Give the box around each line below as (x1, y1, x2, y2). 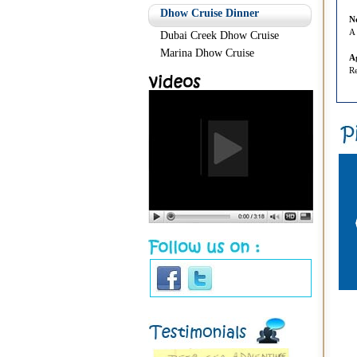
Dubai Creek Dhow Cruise (160, 29, 279, 41)
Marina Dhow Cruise (160, 47, 254, 59)
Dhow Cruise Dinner (160, 7, 259, 19)
